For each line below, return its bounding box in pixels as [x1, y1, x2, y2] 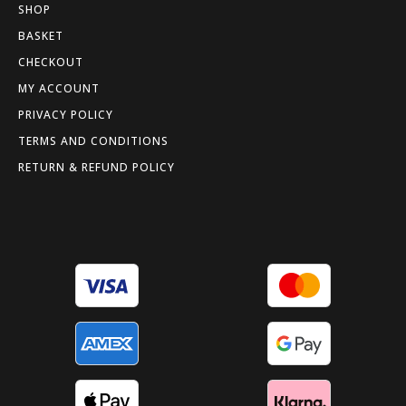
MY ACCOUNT [18, 81, 100, 97]
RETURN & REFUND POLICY [18, 159, 175, 176]
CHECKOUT [18, 54, 83, 71]
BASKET [18, 28, 63, 44]
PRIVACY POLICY [18, 107, 113, 123]
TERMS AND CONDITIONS [18, 133, 169, 150]
